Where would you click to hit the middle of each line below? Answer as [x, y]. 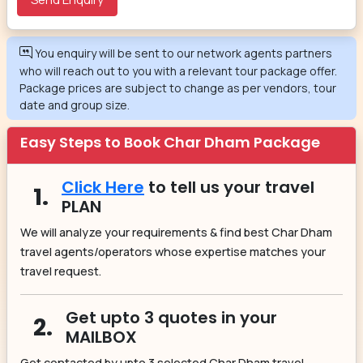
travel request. [61, 271]
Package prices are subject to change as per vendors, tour [178, 88]
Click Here [103, 187]
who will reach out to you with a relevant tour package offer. [178, 70]
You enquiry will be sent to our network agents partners [184, 53]
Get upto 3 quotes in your [171, 317]
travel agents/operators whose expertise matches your [173, 251]
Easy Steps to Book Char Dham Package [170, 142]
